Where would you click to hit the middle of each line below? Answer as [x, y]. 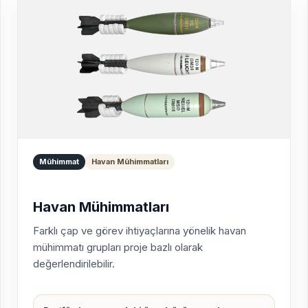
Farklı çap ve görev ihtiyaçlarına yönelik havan [140, 231]
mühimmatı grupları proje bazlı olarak [118, 247]
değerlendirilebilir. [74, 264]
